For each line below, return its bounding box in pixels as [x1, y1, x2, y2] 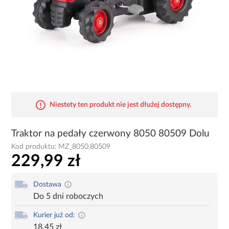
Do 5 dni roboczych [33, 192, 104, 200]
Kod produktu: [11, 143, 59, 150]
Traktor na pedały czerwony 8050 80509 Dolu [11, 129, 210, 139]
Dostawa [33, 180, 62, 188]
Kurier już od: [33, 211, 76, 219]
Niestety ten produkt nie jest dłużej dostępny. [50, 101, 191, 108]
